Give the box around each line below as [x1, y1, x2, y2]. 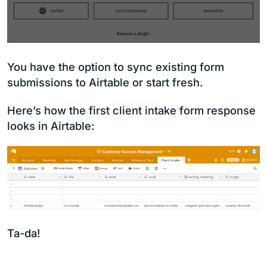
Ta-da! [7, 226, 41, 240]
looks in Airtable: [7, 119, 95, 132]
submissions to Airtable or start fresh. [7, 75, 203, 89]
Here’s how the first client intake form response [7, 103, 256, 117]
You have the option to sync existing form [7, 60, 224, 73]
